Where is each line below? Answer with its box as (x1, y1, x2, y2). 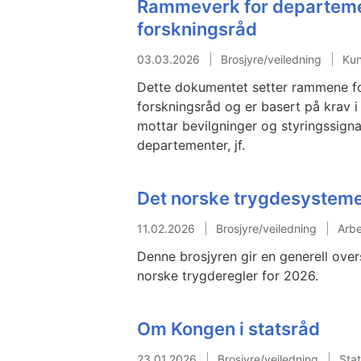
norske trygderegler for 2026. (137, 268, 318, 284)
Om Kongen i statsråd (137, 318, 320, 340)
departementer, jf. (137, 137, 245, 154)
